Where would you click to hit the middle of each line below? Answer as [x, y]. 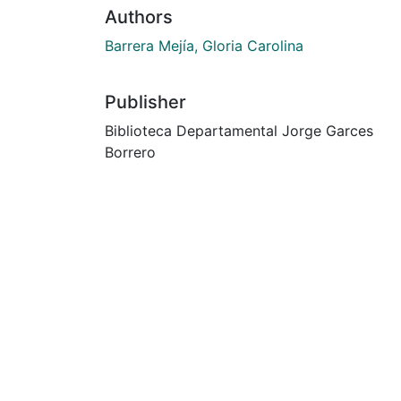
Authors [139, 17]
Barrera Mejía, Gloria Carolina [204, 45]
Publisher [145, 102]
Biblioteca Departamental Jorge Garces [239, 130]
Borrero [130, 152]
